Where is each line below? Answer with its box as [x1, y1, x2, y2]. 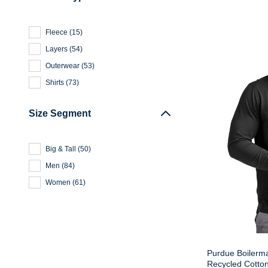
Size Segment [29, 108, 91, 118]
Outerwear [45, 62, 80, 70]
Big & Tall [45, 145, 76, 153]
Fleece [45, 28, 68, 36]
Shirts [45, 78, 64, 87]
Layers [45, 45, 68, 53]
